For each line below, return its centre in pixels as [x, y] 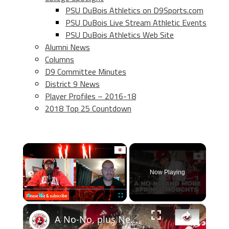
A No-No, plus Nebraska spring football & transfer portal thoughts [134, 219]
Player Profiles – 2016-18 [90, 96]
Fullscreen [130, 206]
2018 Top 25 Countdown [88, 108]
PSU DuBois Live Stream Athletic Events [136, 22]
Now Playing [168, 172]
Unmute [48, 206]
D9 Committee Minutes [86, 72]
